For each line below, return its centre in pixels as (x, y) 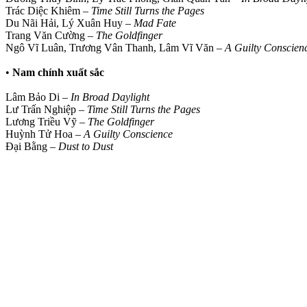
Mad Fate (155, 23)
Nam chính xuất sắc (58, 72)
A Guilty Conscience (128, 134)
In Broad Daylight (110, 97)
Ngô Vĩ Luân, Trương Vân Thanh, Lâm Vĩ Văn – (115, 47)
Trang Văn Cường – (51, 35)
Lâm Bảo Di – (38, 97)
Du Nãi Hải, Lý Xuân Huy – (70, 23)
